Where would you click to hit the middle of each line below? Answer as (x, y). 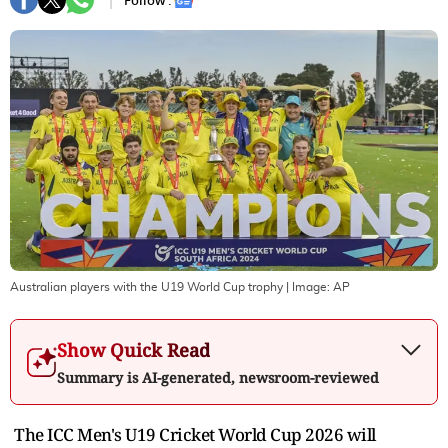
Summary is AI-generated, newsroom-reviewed (218, 377)
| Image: (308, 286)
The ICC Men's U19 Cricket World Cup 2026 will (195, 434)
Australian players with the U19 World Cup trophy (146, 286)
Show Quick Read (133, 349)
